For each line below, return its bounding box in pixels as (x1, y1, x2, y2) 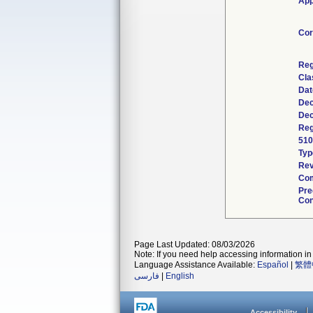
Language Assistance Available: (134, 260, 257, 270)
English (166, 271, 194, 281)
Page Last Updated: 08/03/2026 (134, 240, 255, 249)
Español (257, 260, 289, 270)
